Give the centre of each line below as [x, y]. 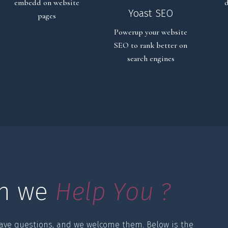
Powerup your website [151, 32]
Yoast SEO [151, 13]
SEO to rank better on [151, 45]
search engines [151, 58]
